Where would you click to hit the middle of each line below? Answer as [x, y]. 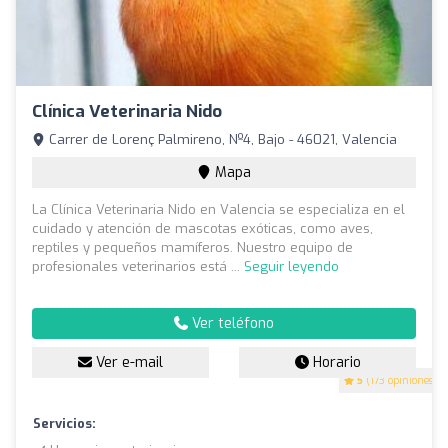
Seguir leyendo [291, 267]
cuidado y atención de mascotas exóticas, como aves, [202, 229]
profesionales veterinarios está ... [138, 267]
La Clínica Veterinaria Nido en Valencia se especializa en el [218, 210]
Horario [334, 363]
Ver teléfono [231, 324]
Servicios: [64, 424]
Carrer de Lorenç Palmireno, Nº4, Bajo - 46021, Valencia [221, 140]
